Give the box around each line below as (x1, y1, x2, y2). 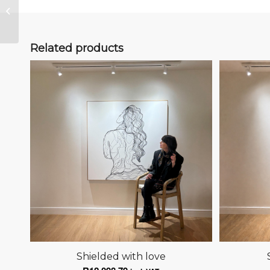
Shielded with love (76, 251, 166, 263)
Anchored (21, 4, 54, 16)
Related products (30, 41, 124, 55)
